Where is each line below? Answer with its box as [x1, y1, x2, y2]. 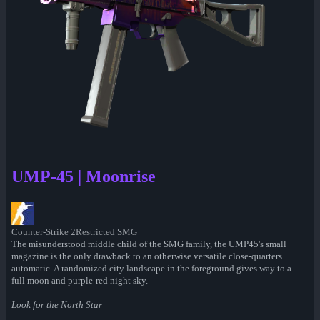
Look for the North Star [11, 299, 102, 311]
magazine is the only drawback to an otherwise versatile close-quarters [11, 251, 282, 262]
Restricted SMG [76, 226, 137, 238]
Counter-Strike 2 [11, 226, 76, 238]
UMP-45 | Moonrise [11, 167, 156, 186]
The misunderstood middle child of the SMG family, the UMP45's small [11, 239, 286, 250]
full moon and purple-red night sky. [11, 275, 148, 286]
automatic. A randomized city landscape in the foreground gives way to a [11, 263, 291, 274]
